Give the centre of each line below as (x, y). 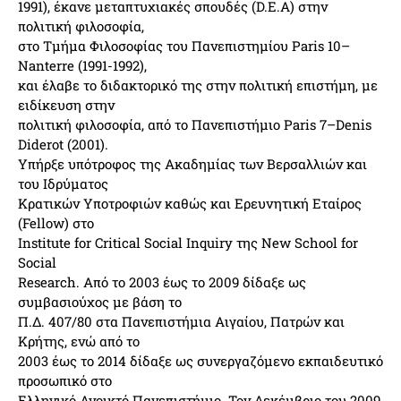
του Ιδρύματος (63, 183)
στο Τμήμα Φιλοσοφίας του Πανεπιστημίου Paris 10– (184, 46)
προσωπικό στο (65, 380)
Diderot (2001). (63, 144)
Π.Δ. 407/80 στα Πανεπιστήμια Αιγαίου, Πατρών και (181, 321)
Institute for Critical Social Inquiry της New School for (188, 243)
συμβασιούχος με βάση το (100, 302)
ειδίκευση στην (66, 105)
